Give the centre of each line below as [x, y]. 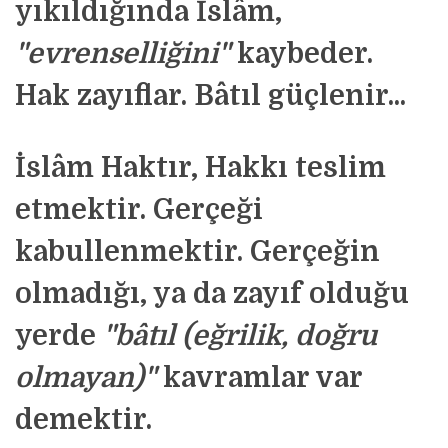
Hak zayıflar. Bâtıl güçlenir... [210, 96]
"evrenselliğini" [122, 54]
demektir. [83, 420]
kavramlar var [259, 378]
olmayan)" [85, 378]
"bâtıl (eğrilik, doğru [240, 336]
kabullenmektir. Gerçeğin [197, 252]
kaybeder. [301, 54]
